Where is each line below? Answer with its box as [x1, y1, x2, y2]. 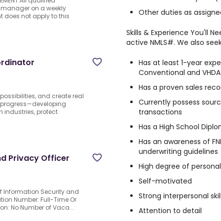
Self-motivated [139, 176, 192, 186]
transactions [139, 107, 182, 117]
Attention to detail [139, 206, 202, 216]
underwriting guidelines [139, 147, 218, 156]
